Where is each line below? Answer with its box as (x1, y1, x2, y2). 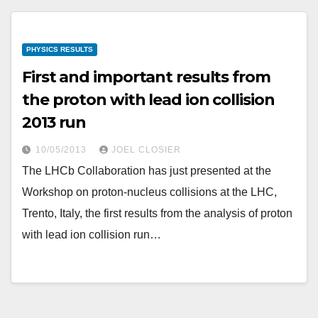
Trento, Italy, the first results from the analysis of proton (22, 207, 292, 219)
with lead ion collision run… (22, 229, 161, 241)
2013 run (22, 113, 87, 132)
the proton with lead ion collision (22, 90, 275, 109)
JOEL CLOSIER (111, 145, 181, 155)
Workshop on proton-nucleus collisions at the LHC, (22, 186, 277, 198)
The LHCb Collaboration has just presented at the (22, 165, 271, 177)
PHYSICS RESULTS (26, 45, 93, 53)
